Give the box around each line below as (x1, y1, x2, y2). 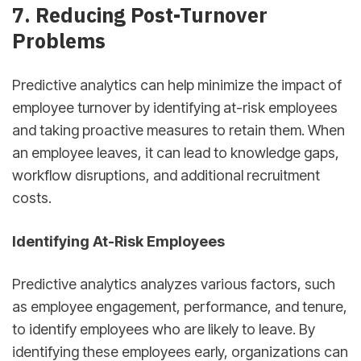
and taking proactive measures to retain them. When (12, 122, 345, 139)
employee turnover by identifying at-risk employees (12, 99, 338, 117)
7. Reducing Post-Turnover (12, 2, 268, 29)
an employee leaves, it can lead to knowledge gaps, (12, 144, 339, 162)
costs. (12, 189, 52, 207)
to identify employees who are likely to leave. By (12, 320, 315, 338)
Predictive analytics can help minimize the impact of (12, 77, 342, 94)
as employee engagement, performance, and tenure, (12, 297, 347, 315)
